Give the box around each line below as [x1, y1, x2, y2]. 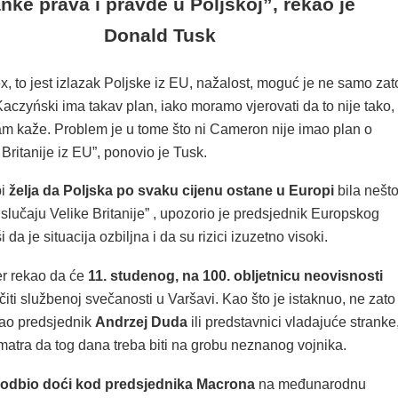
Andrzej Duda [94, 314, 187, 330]
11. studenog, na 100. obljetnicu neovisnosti [87, 268, 383, 284]
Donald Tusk [103, 24, 216, 45]
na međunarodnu [254, 376, 366, 392]
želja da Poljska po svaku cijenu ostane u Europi [8, 183, 334, 199]
